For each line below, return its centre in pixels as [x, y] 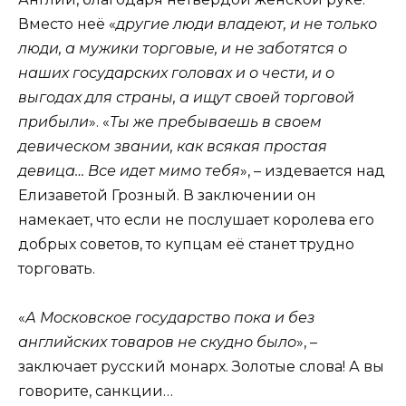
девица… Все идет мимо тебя [129, 170]
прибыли [53, 121]
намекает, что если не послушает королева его [196, 219]
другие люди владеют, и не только [246, 24]
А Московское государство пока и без [170, 318]
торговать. [57, 268]
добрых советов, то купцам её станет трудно [186, 244]
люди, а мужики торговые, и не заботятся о [183, 48]
